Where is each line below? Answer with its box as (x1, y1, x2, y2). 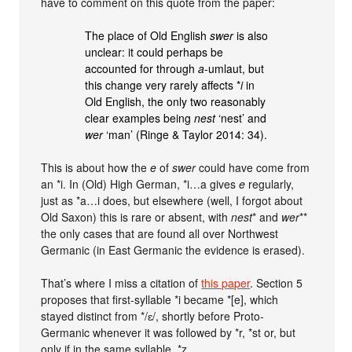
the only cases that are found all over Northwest (41, 225, 279, 241)
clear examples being (85, 110, 195, 126)
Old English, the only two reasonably (85, 93, 266, 109)
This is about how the (41, 159, 151, 175)
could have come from (196, 159, 310, 175)
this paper (201, 275, 251, 291)
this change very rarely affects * (85, 77, 241, 93)
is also (233, 27, 269, 43)
